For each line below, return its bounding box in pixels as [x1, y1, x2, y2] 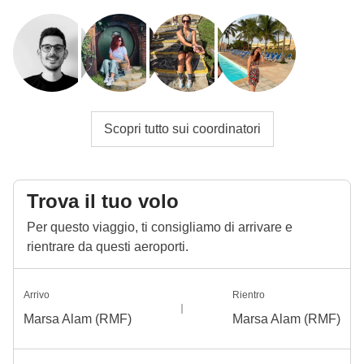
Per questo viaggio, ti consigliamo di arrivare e [27, 219, 292, 234]
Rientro [232, 288, 265, 301]
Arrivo [24, 288, 50, 301]
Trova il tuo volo [27, 189, 179, 212]
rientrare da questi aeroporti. [27, 239, 188, 253]
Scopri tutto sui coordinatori [103, 121, 261, 136]
